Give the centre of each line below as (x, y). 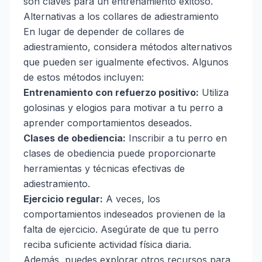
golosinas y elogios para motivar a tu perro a (123, 108)
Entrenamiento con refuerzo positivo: (111, 93)
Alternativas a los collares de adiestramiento (121, 17)
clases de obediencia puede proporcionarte (120, 154)
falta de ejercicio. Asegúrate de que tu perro (121, 230)
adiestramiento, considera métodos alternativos (128, 47)
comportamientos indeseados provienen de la (124, 214)
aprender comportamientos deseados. (108, 123)
